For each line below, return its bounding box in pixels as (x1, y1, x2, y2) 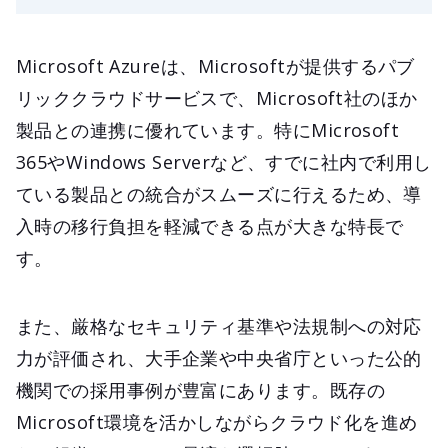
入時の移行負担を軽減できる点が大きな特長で (16, 213, 404, 238)
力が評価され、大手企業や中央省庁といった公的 (16, 345, 422, 370)
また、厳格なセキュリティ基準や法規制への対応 (16, 313, 422, 338)
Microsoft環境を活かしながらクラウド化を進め (16, 409, 418, 434)
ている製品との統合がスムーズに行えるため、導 (16, 181, 422, 206)
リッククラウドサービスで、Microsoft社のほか (16, 85, 418, 110)
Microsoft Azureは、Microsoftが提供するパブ (16, 53, 415, 78)
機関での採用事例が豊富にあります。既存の (16, 377, 386, 402)
